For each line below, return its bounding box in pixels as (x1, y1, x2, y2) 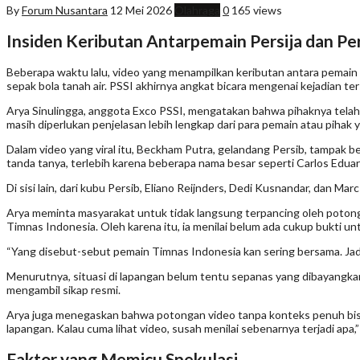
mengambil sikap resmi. (6, 282, 121, 297)
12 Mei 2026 (110, 2, 172, 17)
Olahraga (174, 2, 220, 17)
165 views (231, 2, 282, 17)
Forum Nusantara (22, 2, 108, 17)
